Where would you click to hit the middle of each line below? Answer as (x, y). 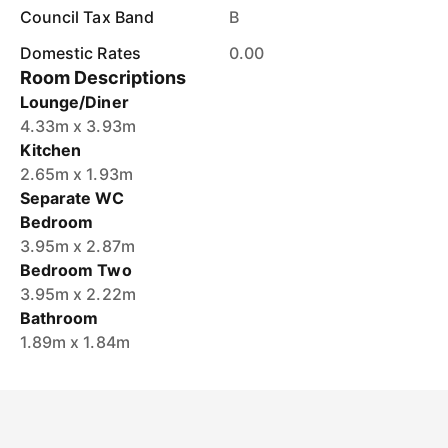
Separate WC (72, 198)
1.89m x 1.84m (75, 342)
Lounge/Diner (74, 102)
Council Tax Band (87, 17)
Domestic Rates (80, 53)
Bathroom (59, 318)
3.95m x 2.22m (78, 294)
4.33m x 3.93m (78, 126)
